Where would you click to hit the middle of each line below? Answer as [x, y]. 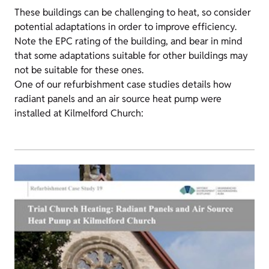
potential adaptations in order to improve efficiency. [125, 27]
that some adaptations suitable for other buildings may [131, 56]
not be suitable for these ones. [79, 70]
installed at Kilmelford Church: [79, 113]
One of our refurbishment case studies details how [123, 84]
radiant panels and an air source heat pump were [118, 99]
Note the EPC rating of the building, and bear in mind [128, 41]
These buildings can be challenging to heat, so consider [133, 12]
